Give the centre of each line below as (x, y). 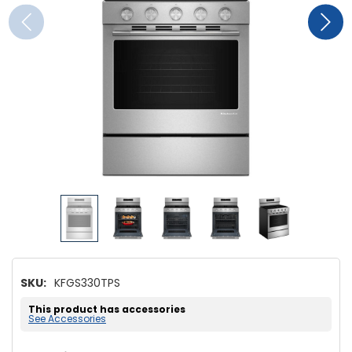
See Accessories (67, 318)
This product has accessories (107, 309)
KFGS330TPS (87, 282)
